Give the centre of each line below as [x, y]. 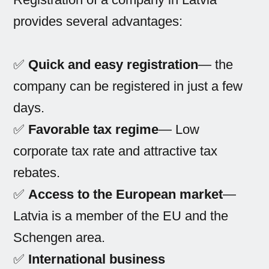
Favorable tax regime [94, 130]
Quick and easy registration [113, 65]
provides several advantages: [98, 22]
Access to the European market [126, 195]
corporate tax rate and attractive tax [116, 151]
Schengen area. [59, 238]
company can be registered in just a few [128, 86]
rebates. [37, 173]
